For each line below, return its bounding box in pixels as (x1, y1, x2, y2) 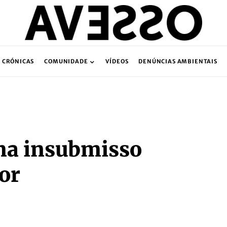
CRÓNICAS (2, 58, 34, 65)
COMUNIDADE (44, 58, 88, 65)
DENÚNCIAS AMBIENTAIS (138, 58, 217, 65)
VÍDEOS (105, 58, 129, 65)
